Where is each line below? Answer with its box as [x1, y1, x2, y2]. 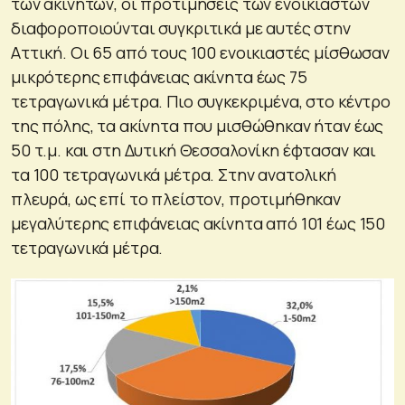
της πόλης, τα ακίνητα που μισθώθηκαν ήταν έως [11, 115, 384, 137]
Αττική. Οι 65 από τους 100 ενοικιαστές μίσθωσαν [11, 42, 390, 64]
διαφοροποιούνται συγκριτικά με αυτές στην [11, 17, 351, 40]
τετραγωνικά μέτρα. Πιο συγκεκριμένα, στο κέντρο [11, 90, 391, 113]
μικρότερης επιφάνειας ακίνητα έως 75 [11, 66, 307, 89]
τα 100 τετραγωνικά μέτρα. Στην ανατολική [11, 164, 336, 186]
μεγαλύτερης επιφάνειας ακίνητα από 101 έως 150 [11, 212, 386, 235]
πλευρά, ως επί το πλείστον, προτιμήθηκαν [11, 188, 341, 211]
